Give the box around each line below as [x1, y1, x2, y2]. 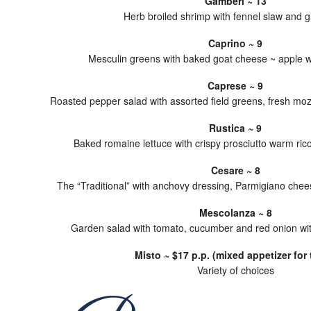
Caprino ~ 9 [208, 36, 262, 50]
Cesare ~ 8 [210, 163, 260, 177]
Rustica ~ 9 [209, 121, 262, 135]
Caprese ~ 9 [208, 78, 263, 92]
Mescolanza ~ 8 [199, 205, 272, 219]
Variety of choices [196, 263, 274, 277]
